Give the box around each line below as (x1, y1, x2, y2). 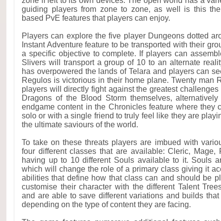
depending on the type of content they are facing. (22, 200, 191, 209)
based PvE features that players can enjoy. (22, 14, 170, 22)
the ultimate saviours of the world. (22, 120, 138, 129)
